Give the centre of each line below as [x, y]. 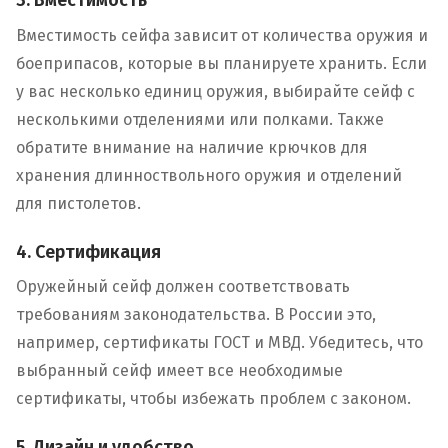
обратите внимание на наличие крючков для [192, 148]
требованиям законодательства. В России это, [196, 315]
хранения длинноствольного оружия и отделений [209, 176]
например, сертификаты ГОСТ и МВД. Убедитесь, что [219, 343]
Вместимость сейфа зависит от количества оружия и [222, 36]
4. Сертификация [88, 251]
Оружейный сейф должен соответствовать [183, 287]
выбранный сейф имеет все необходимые [179, 371]
